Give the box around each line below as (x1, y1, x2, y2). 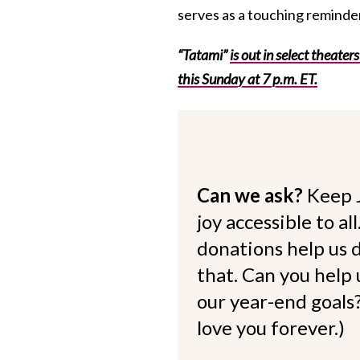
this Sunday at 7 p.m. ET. (178, 69, 317, 88)
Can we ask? (197, 182, 307, 207)
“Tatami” (178, 45, 230, 63)
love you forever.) (197, 315, 345, 339)
